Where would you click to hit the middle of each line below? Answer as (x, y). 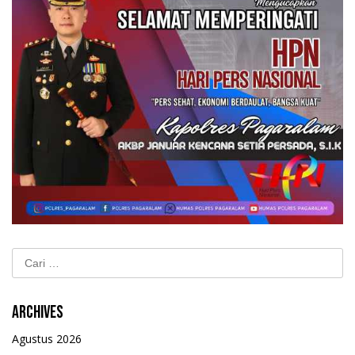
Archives (38, 313)
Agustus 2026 (47, 339)
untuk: (27, 273)
